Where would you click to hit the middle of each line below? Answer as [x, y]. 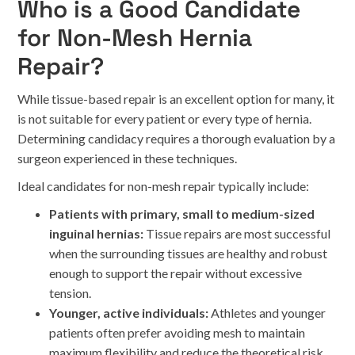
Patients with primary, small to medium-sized [182, 214]
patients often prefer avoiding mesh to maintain [177, 332]
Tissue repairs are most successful [237, 233]
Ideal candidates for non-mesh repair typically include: [164, 186]
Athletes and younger [267, 313]
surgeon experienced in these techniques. [128, 158]
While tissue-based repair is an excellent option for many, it [176, 99]
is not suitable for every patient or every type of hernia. [165, 118]
